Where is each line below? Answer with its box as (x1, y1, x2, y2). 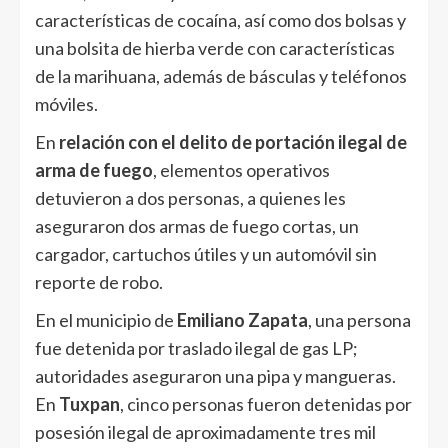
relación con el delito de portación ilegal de (59, 130, 407, 153)
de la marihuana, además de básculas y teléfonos (35, 64, 407, 87)
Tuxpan (59, 392, 120, 415)
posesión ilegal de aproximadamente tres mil (35, 420, 376, 443)
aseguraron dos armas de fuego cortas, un (35, 214, 359, 237)
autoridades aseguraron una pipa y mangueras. (35, 364, 396, 387)
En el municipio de (35, 308, 177, 331)
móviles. (35, 92, 98, 115)
